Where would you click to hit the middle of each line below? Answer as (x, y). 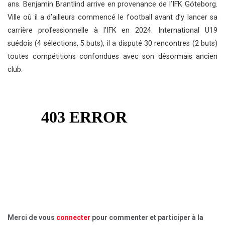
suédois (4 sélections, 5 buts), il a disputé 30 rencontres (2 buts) (113, 43)
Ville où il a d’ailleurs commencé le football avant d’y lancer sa (113, 17)
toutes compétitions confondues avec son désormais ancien (113, 56)
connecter (73, 217)
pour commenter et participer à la (147, 217)
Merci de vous (32, 217)
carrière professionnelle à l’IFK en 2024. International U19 (113, 30)
